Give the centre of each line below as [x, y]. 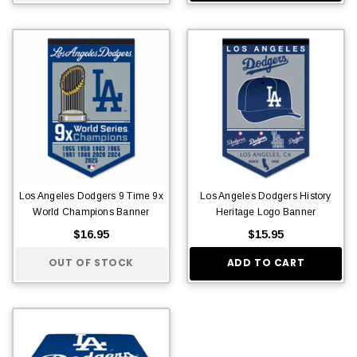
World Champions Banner [91, 212]
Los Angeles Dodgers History [266, 196]
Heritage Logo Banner [266, 212]
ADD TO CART [266, 263]
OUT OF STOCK [91, 263]
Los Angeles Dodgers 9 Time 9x [91, 196]
